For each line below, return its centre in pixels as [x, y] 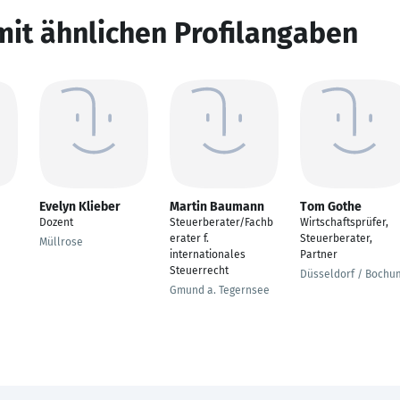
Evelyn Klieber [80, 207]
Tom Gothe [331, 207]
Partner [319, 254]
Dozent [56, 222]
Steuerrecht [199, 271]
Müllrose [61, 242]
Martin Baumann [217, 207]
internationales [208, 254]
